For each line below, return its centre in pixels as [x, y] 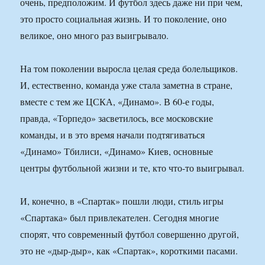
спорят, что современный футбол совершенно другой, [130, 234]
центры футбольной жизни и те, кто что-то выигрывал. [132, 168]
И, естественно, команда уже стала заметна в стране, [127, 85]
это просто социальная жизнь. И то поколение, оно [124, 19]
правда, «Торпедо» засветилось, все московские [117, 118]
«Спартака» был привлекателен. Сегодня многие [120, 218]
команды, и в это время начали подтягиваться [113, 135]
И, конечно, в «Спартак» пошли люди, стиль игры [122, 201]
